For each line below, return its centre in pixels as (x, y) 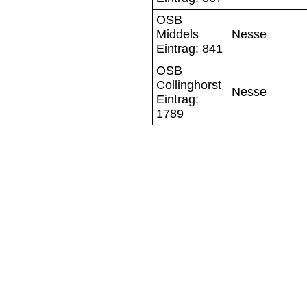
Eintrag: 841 (189, 48)
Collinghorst (189, 85)
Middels (177, 34)
